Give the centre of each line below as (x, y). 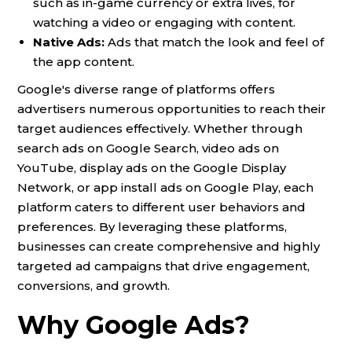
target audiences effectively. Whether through (160, 128)
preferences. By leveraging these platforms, (152, 226)
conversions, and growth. (93, 285)
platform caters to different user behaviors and (161, 207)
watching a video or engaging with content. (164, 22)
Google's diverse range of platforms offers (146, 89)
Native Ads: (69, 42)
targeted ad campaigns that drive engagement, (163, 266)
